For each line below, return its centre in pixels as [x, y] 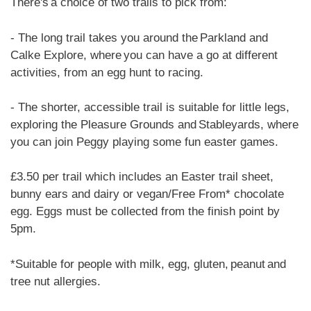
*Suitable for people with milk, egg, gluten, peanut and [148, 264]
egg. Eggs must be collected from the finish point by [145, 212]
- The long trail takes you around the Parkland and [139, 37]
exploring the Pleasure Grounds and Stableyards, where [154, 125]
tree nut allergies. [57, 281]
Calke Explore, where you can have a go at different [144, 55]
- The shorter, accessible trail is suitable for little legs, [150, 108]
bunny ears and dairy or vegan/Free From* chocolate [147, 194]
